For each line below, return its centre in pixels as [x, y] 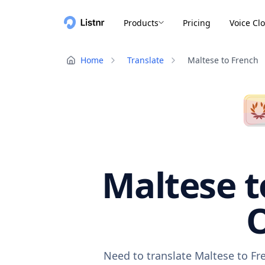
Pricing [197, 22]
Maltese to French [223, 60]
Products [141, 22]
